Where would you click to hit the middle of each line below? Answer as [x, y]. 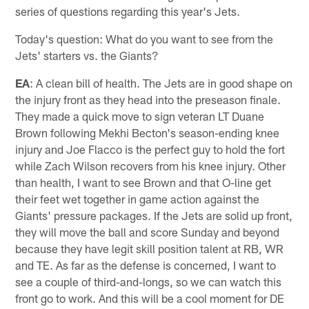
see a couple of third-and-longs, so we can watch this [149, 281]
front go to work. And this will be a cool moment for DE [150, 298]
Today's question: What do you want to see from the [144, 38]
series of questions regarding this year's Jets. [128, 11]
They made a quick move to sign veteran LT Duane [140, 116]
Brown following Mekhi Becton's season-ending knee [148, 132]
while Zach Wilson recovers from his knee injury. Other [151, 165]
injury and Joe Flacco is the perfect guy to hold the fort [150, 149]
